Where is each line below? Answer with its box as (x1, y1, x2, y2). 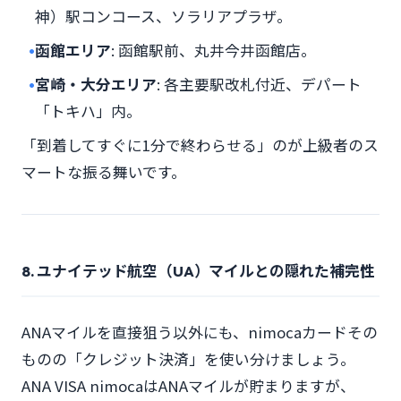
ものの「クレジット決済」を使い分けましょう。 (21, 348, 355, 370)
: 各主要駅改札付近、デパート (157, 73, 362, 95)
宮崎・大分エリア (35, 73, 157, 95)
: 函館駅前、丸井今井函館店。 (111, 39, 316, 61)
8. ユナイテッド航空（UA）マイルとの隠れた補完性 (21, 261, 375, 280)
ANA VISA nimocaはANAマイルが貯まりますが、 (21, 375, 355, 397)
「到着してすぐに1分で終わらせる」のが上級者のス (21, 134, 379, 156)
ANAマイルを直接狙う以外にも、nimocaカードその (21, 321, 378, 343)
